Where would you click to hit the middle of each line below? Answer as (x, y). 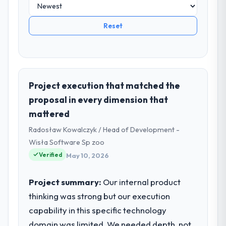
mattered (49, 114)
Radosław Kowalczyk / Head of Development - (104, 129)
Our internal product (141, 182)
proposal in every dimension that (99, 99)
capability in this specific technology (98, 210)
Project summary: (65, 182)
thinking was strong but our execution (100, 196)
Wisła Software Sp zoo (67, 142)
